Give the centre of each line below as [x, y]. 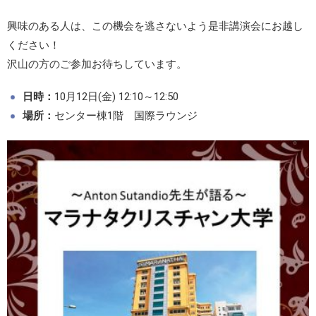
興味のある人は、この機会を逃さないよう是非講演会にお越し [155, 26]
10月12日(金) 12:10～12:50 [116, 97]
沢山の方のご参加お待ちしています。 [97, 65]
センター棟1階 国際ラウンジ [126, 116]
